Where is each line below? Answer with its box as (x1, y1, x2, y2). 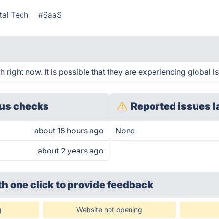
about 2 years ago (38, 146, 104, 155)
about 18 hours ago (34, 126, 104, 135)
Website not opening (76, 205, 143, 214)
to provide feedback (56, 179, 153, 191)
